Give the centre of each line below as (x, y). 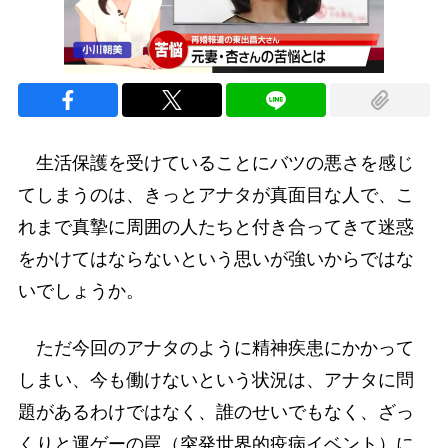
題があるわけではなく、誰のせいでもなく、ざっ (215, 412)
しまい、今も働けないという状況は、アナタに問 (215, 380)
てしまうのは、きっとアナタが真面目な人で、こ (215, 195)
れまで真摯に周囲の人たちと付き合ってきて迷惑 (215, 227)
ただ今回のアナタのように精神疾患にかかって (215, 348)
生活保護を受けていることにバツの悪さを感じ (215, 163)
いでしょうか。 (80, 291)
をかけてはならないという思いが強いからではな (215, 259)
